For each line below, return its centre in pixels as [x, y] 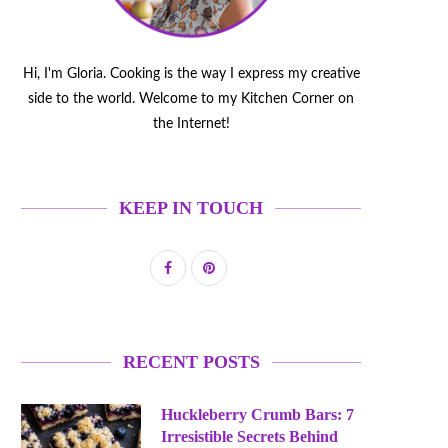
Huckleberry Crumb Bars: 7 [257, 414]
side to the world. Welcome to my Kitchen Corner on [191, 98]
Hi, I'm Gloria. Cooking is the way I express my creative [191, 73]
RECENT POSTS [191, 361]
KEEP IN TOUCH [191, 207]
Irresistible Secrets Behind [249, 436]
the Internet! [191, 123]
